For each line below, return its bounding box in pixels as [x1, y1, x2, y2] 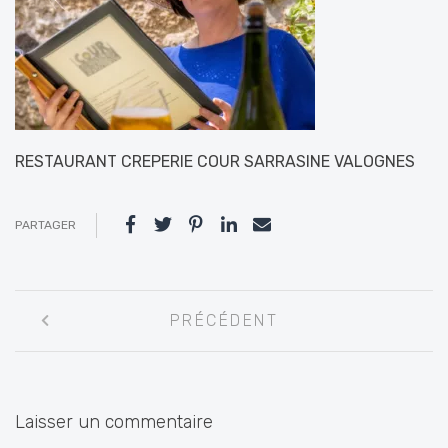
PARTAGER [15, 217, 76, 232]
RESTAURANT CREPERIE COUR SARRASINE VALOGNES [15, 152, 415, 171]
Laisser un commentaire [15, 411, 213, 433]
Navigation [14, 289, 139, 320]
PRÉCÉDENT [169, 311, 279, 330]
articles [14, 382, 99, 413]
